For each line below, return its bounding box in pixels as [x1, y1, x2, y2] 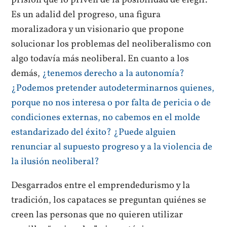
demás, [11, 66, 43, 80]
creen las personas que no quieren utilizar [11, 208, 183, 222]
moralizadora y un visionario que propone [11, 22, 184, 36]
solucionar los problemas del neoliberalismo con [11, 37, 212, 51]
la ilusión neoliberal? [11, 155, 100, 168]
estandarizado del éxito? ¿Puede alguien [11, 125, 176, 139]
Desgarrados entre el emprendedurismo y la [11, 179, 191, 193]
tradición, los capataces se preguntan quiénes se [11, 194, 207, 207]
